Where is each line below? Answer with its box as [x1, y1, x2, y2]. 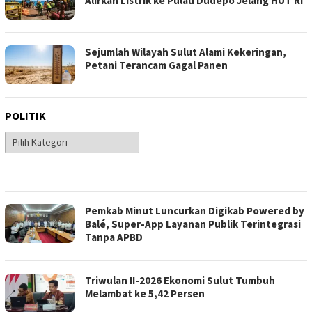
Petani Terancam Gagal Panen [85, 58, 228, 72]
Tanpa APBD [85, 230, 143, 244]
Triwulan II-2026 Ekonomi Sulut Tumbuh [85, 273, 275, 287]
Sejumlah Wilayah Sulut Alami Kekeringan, [85, 45, 286, 58]
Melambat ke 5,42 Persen [85, 286, 205, 300]
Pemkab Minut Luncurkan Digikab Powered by [85, 203, 304, 217]
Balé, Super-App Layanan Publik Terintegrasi [85, 217, 301, 231]
